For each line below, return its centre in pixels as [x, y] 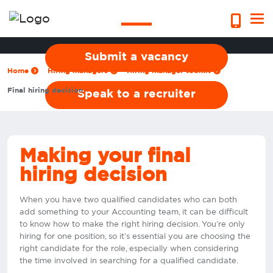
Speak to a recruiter [136, 94]
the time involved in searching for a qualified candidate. [129, 261]
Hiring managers [79, 70]
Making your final [105, 156]
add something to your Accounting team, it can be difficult [134, 212]
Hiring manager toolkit [170, 70]
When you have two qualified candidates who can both [128, 200]
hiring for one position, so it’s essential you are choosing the [135, 236]
